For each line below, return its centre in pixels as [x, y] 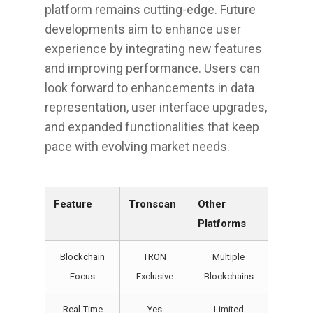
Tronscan [152, 204]
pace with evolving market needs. [137, 146]
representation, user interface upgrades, [156, 107]
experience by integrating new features [153, 49]
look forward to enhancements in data [150, 88]
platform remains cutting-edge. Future [150, 9]
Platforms [222, 224]
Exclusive [154, 276]
